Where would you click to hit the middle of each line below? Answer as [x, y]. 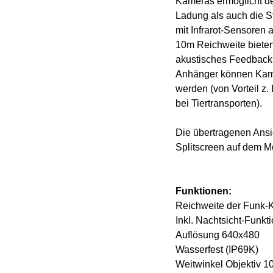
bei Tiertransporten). [219, 103]
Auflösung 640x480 [218, 235]
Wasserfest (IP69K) [217, 250]
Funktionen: [204, 191]
